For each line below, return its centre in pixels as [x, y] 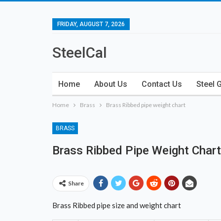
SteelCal [80, 53]
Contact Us [162, 84]
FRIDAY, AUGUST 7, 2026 [91, 24]
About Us [111, 84]
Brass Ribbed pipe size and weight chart [117, 205]
